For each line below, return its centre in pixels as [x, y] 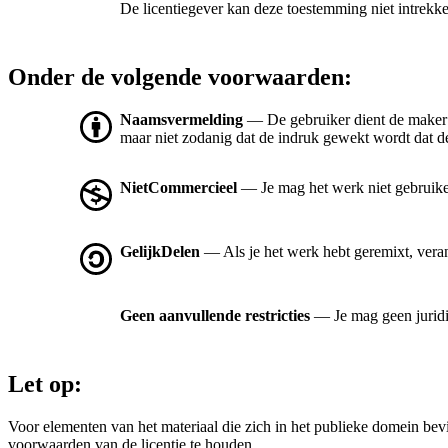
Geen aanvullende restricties [215, 316]
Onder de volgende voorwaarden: [180, 77]
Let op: [45, 384]
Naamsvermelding [181, 120]
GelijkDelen [160, 252]
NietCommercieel [178, 188]
